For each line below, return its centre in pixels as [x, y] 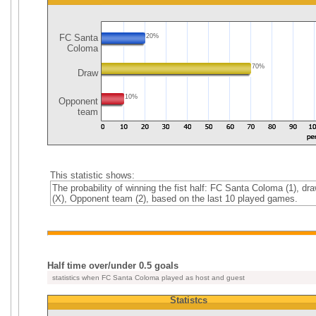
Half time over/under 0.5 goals [113, 266]
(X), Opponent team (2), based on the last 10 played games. [175, 199]
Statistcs [188, 300]
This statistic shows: [92, 175]
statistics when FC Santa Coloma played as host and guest [147, 278]
